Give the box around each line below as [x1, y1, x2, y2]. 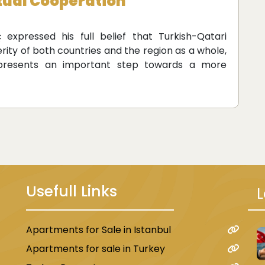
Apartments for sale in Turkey [26, 241, 165, 256]
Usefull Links [26, 180, 117, 202]
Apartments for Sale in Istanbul [26, 222, 173, 237]
